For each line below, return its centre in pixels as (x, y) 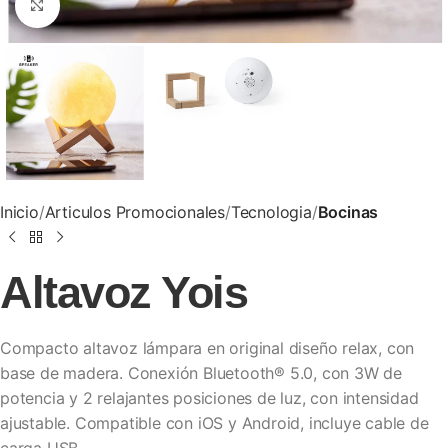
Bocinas (348, 212)
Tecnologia (271, 212)
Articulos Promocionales (135, 212)
